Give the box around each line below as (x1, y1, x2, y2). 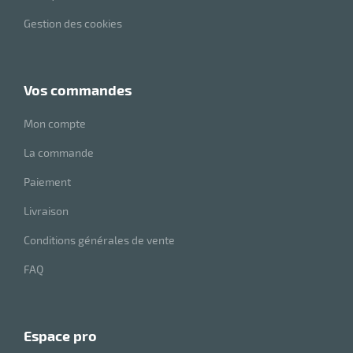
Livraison (24, 204, 69, 218)
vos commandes (32, 81, 132, 99)
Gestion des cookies (24, 17, 122, 31)
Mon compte (24, 117, 86, 131)
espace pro (32, 327, 97, 345)
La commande (24, 146, 94, 160)
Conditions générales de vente (24, 233, 175, 247)
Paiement (24, 175, 71, 189)
